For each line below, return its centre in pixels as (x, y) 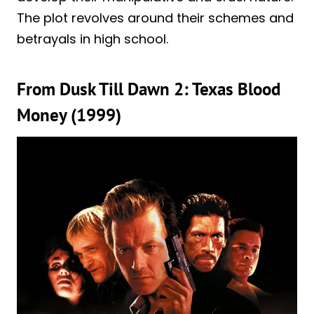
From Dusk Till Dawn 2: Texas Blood (149, 89)
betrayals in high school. (93, 39)
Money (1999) (69, 115)
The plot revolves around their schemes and (155, 18)
